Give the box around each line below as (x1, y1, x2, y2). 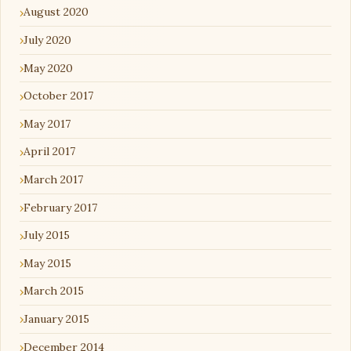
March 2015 (24, 284, 84, 299)
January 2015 (24, 311, 89, 326)
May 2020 (24, 60, 73, 75)
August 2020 (24, 5, 89, 20)
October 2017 (24, 89, 93, 103)
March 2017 (24, 172, 83, 186)
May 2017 (24, 116, 71, 131)
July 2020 (24, 32, 71, 47)
